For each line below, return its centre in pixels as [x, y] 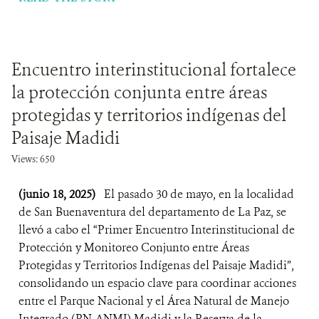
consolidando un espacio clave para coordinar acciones [157, 283]
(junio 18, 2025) [58, 194]
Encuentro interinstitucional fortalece [154, 70]
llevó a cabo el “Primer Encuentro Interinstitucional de [157, 230]
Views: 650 [33, 159]
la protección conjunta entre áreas [139, 93]
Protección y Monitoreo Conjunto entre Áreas [134, 247]
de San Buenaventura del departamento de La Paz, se [152, 212]
